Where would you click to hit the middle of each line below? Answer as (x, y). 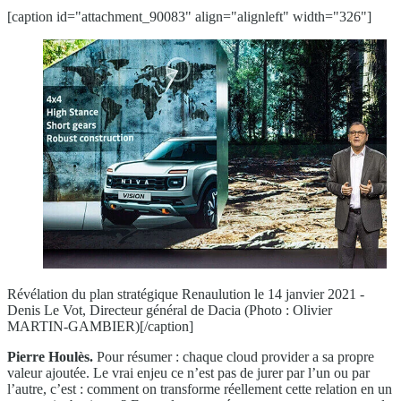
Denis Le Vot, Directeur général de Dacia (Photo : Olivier (170, 311)
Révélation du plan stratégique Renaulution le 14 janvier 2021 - (186, 294)
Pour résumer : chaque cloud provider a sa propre (234, 357)
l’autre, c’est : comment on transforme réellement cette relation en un (200, 389)
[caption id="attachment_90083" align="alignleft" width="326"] (189, 17)
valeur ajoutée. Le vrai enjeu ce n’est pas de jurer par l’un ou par (188, 373)
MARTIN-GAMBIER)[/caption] (100, 327)
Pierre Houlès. (50, 357)
